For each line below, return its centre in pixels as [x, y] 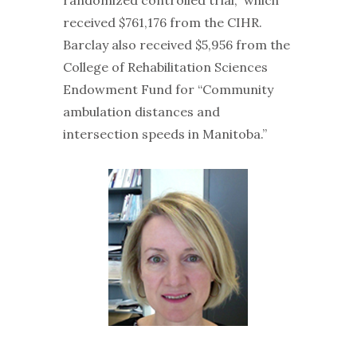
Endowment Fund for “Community [168, 89]
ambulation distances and [141, 111]
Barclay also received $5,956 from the [176, 44]
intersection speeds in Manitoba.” [165, 133]
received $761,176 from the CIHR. [162, 22]
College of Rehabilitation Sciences [165, 67]
